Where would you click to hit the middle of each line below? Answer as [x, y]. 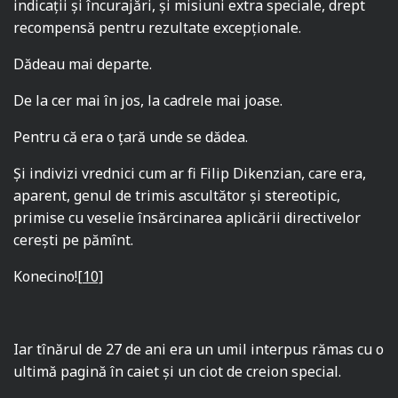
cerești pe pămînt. [74, 240]
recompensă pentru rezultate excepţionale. [158, 28]
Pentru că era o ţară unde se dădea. [131, 137]
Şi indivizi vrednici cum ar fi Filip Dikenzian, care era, [190, 174]
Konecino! [45, 277]
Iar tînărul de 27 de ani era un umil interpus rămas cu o [199, 350]
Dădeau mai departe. [83, 64]
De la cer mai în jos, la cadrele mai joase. [148, 101]
